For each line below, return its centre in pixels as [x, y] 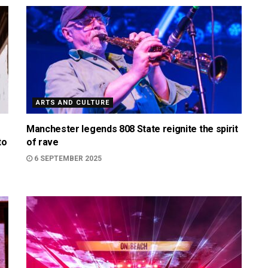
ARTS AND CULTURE [73, 103]
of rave [42, 142]
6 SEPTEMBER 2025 [67, 159]
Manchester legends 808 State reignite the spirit [132, 129]
